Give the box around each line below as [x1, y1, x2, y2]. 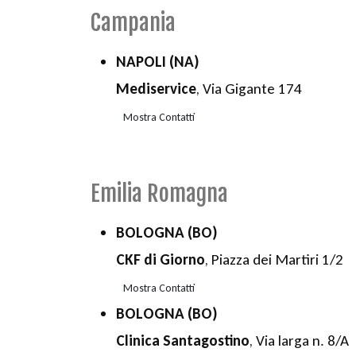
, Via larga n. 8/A [250, 331, 349, 350]
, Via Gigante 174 [196, 79, 302, 99]
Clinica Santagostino [116, 331, 250, 350]
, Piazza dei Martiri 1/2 [205, 250, 343, 269]
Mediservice [116, 79, 196, 99]
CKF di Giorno [116, 250, 205, 269]
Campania [91, 9, 176, 37]
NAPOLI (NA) [116, 52, 199, 72]
